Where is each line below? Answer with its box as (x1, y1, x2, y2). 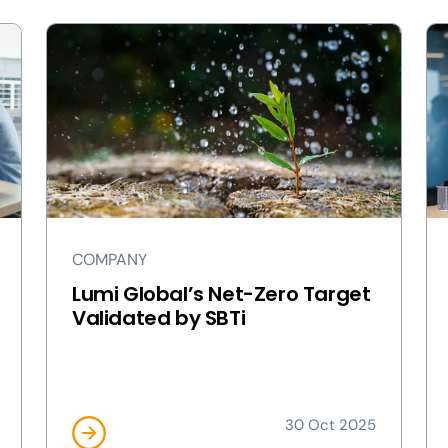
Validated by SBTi (72, 304, 246, 332)
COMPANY (72, 249, 147, 270)
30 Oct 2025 (285, 415, 376, 435)
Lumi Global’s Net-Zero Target (72, 280, 371, 308)
